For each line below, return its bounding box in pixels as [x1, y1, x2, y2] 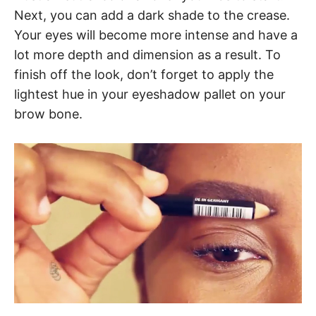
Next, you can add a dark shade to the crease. [14, 7, 290, 23]
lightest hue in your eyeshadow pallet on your [14, 86, 286, 102]
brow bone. [14, 106, 83, 121]
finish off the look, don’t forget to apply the [14, 66, 274, 82]
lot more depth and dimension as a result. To [14, 47, 281, 62]
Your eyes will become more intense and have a [14, 27, 298, 42]
